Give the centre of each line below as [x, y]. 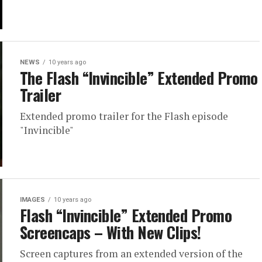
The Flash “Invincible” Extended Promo [139, 78]
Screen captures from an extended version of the [131, 254]
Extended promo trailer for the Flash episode [124, 116]
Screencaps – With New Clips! [111, 232]
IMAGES [32, 200]
